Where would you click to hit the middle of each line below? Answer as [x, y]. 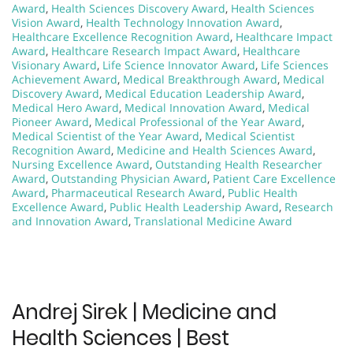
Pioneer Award [50, 121]
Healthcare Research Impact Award [144, 50]
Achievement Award [65, 79]
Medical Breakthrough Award [200, 79]
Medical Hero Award [65, 107]
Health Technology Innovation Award [183, 22]
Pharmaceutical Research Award [137, 192]
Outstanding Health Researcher [239, 164]
